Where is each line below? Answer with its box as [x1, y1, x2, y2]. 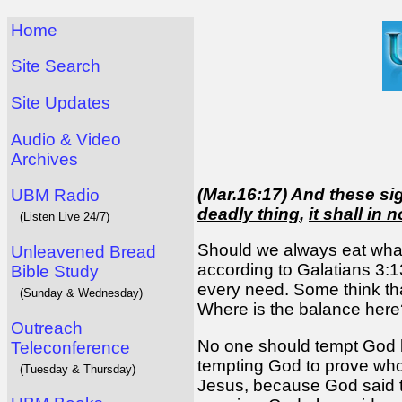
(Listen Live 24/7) [20, 210, 109, 224]
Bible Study [11, 261, 99, 281]
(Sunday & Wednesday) [20, 285, 143, 300]
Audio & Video [11, 129, 121, 149]
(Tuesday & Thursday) [20, 362, 135, 376]
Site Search [11, 57, 100, 76]
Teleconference [11, 337, 130, 357]
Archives [11, 149, 78, 169]
